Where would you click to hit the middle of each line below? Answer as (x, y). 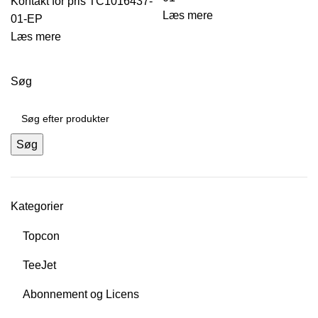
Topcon (41, 236)
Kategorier (37, 207)
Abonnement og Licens (81, 295)
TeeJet (39, 265)
